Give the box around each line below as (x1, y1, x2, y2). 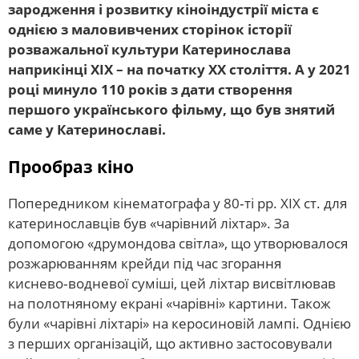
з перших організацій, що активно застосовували (8, 333, 333, 353)
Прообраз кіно (8, 155, 134, 178)
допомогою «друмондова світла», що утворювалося (8, 233, 348, 252)
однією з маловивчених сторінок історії (8, 19, 292, 38)
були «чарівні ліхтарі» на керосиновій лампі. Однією (8, 313, 351, 333)
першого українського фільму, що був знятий (8, 99, 335, 119)
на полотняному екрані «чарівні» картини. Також (8, 293, 331, 313)
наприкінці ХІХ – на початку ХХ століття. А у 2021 (8, 59, 351, 79)
